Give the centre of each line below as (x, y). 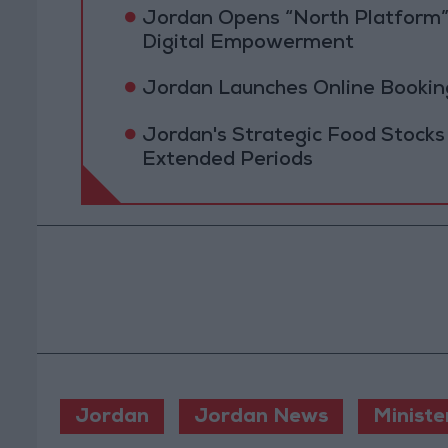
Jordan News (260, 418)
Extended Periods (227, 160)
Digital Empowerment (247, 43)
